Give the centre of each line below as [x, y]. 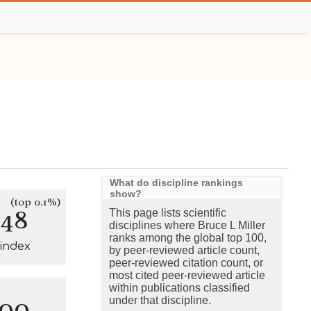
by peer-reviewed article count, [184, 250]
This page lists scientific [168, 213]
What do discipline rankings [176, 183]
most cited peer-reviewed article [187, 275]
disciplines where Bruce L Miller [187, 225]
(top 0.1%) [36, 202]
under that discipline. [160, 300]
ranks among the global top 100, [188, 238]
